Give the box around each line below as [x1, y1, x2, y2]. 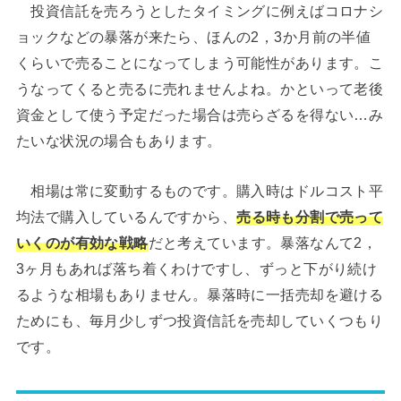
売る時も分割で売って [236, 208, 384, 225]
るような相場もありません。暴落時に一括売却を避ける [15, 286, 384, 303]
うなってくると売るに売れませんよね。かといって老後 [15, 81, 384, 98]
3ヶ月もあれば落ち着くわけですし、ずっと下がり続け [15, 260, 378, 277]
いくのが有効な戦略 [15, 234, 149, 251]
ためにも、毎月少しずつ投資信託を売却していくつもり [15, 311, 384, 328]
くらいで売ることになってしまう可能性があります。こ [15, 55, 384, 72]
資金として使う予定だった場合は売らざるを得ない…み [15, 107, 384, 124]
